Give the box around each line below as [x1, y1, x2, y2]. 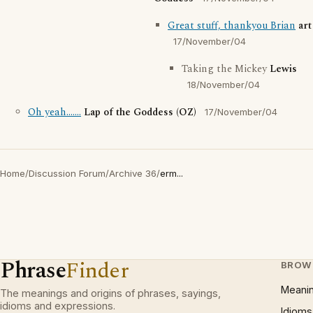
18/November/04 [187, 79, 260, 90]
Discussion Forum [29, 168, 105, 179]
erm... [160, 168, 183, 179]
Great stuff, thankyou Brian [168, 18, 296, 34]
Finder [66, 254, 129, 287]
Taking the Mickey [182, 61, 270, 77]
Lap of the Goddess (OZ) [84, 105, 196, 120]
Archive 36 [109, 168, 156, 179]
